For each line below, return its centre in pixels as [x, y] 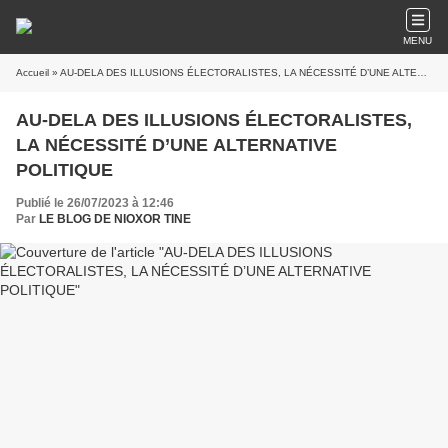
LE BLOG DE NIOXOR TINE [115, 219]
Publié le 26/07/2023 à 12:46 [95, 203]
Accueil [32, 72]
